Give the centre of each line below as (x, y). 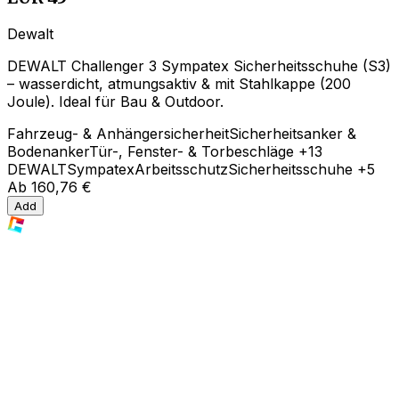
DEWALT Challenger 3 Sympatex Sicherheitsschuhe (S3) (199, 65)
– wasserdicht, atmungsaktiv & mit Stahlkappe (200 (179, 83)
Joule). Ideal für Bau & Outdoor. (115, 101)
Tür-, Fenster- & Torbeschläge (191, 151)
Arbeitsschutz (181, 169)
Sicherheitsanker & (293, 133)
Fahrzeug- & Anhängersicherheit (118, 133)
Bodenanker (48, 151)
